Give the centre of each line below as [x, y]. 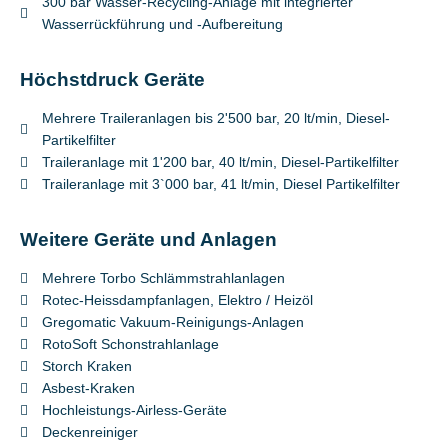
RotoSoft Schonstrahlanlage [131, 344]
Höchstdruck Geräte [112, 79]
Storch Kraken [87, 366]
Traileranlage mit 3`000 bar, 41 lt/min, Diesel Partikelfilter [221, 184]
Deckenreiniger [90, 432]
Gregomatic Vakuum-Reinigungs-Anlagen [173, 322]
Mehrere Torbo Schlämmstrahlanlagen [164, 278]
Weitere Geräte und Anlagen [148, 239]
